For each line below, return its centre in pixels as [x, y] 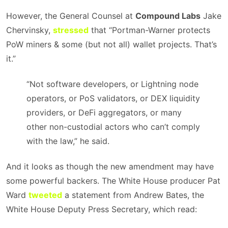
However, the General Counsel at [71, 16]
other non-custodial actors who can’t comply [113, 127]
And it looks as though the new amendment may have [110, 166]
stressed [71, 30]
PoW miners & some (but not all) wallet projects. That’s [111, 44]
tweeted [45, 195]
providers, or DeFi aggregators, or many [104, 112]
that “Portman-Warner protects [149, 30]
